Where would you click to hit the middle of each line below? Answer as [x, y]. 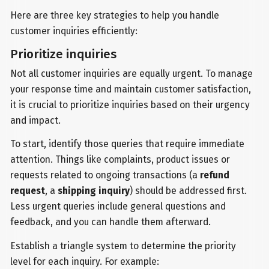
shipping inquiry [94, 191]
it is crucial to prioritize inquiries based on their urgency [130, 104]
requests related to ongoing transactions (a [105, 175]
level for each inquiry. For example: [85, 262]
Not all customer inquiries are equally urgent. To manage [132, 73]
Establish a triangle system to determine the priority [123, 246]
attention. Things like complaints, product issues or [120, 160]
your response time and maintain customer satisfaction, [131, 89]
